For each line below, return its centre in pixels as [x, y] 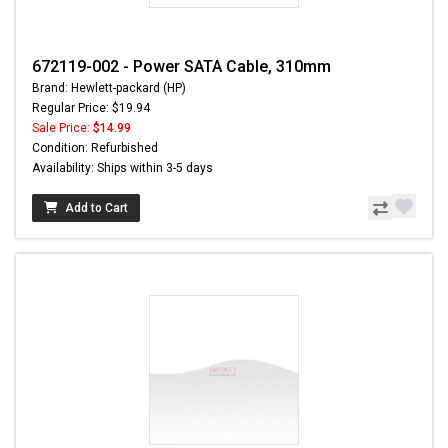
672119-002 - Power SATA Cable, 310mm [181, 67]
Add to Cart [96, 208]
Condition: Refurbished [95, 148]
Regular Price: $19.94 [91, 108]
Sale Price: [62, 128]
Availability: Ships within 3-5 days [122, 168]
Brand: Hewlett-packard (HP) [109, 88]
